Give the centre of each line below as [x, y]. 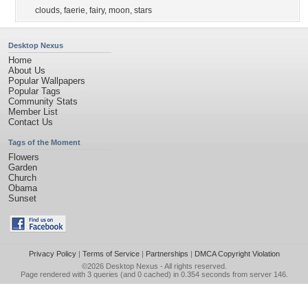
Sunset [22, 198]
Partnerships [167, 254]
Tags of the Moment [44, 142]
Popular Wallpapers [47, 81]
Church [22, 178]
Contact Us [31, 122]
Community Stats [43, 101]
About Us [27, 70]
